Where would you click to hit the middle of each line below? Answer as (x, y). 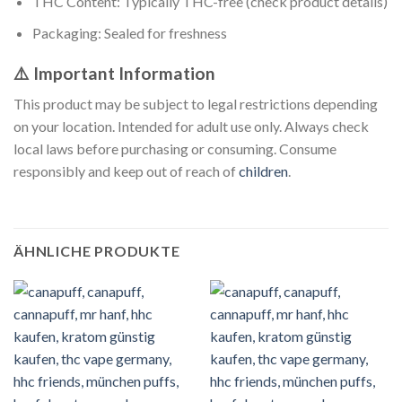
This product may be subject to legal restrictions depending (196, 104)
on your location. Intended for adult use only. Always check (191, 127)
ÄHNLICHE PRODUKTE (97, 250)
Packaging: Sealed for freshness (129, 32)
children (262, 171)
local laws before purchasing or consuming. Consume (175, 149)
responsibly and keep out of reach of (125, 171)
